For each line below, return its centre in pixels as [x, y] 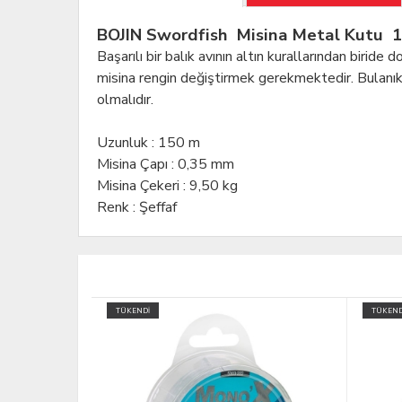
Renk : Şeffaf [137, 208]
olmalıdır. [125, 100]
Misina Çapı [134, 165]
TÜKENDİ [133, 311]
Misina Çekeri [140, 186]
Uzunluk [124, 143]
